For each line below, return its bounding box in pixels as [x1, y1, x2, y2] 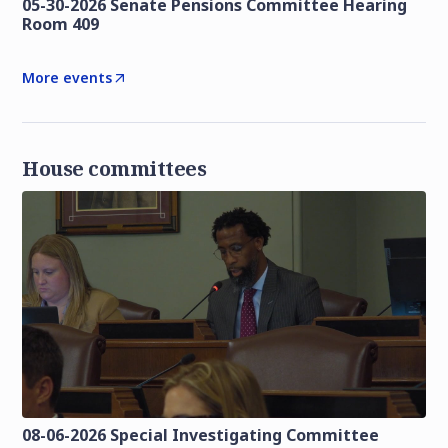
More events [22, 68, 113, 88]
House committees [22, 155, 207, 183]
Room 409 [22, 13, 100, 36]
